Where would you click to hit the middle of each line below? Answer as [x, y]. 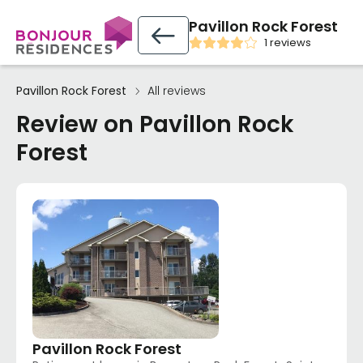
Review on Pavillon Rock [155, 124]
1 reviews [288, 43]
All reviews [177, 91]
